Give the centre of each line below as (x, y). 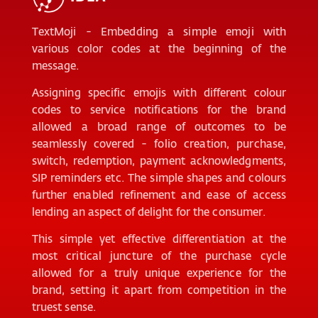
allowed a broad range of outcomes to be (159, 126)
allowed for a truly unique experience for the (159, 272)
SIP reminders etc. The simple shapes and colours (159, 177)
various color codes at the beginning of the (159, 48)
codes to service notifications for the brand (159, 109)
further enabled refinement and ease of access (159, 194)
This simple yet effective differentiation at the (159, 238)
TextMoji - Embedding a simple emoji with (159, 31)
